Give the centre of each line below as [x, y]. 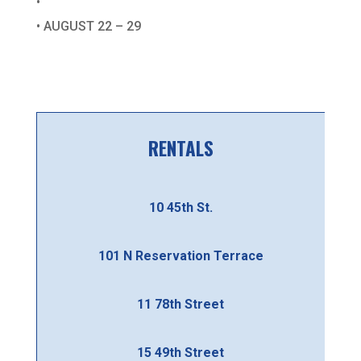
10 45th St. [180, 208]
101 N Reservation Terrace [180, 256]
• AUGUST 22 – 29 [88, 26]
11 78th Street [181, 305]
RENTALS [180, 148]
